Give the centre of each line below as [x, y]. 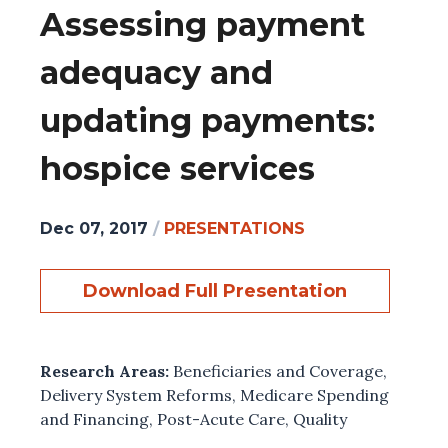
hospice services [177, 169]
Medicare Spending [314, 394]
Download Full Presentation [215, 290]
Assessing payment [202, 25]
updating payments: [207, 121]
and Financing [94, 418]
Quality [320, 418]
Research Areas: [106, 370]
